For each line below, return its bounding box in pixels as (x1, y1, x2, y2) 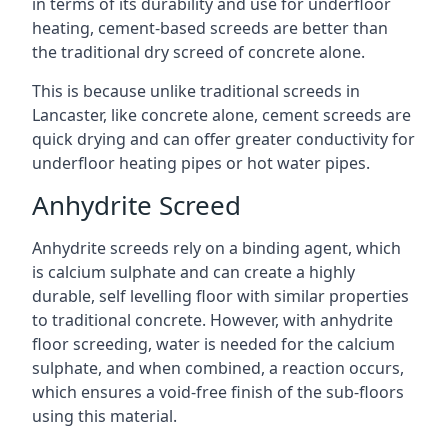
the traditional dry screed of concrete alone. (32, 41, 365, 63)
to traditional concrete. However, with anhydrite (32, 309, 393, 331)
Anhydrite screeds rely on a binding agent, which (32, 237, 401, 259)
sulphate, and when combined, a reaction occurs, (32, 357, 404, 379)
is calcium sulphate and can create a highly (32, 261, 355, 283)
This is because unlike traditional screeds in (32, 80, 360, 102)
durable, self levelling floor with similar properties (32, 285, 409, 307)
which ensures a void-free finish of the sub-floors (32, 381, 404, 403)
